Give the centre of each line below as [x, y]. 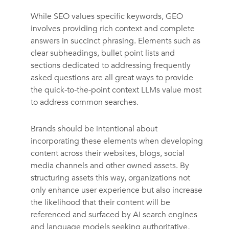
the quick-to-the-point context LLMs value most [116, 90]
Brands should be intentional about [94, 129]
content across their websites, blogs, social [107, 154]
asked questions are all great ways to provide [112, 78]
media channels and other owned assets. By [110, 166]
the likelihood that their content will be [100, 203]
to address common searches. [84, 102]
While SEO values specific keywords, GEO [107, 17]
